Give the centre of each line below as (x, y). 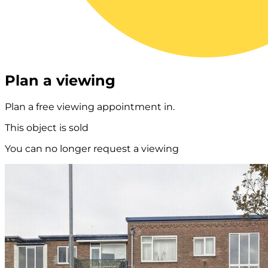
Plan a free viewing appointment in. (90, 107)
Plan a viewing (60, 81)
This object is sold (47, 128)
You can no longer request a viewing (92, 149)
